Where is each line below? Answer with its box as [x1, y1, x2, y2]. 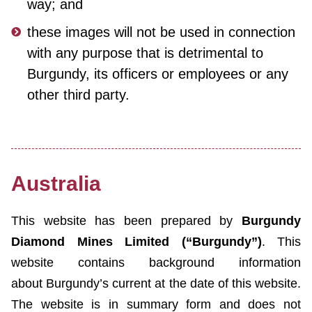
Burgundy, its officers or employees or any [26, 66, 288, 82]
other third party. [26, 87, 130, 103]
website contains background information [11, 256, 301, 270]
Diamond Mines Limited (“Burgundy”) [11, 235, 262, 249]
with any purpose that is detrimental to [26, 45, 263, 61]
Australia [11, 172, 101, 196]
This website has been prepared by [11, 214, 242, 228]
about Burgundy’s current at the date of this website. [11, 276, 301, 291]
